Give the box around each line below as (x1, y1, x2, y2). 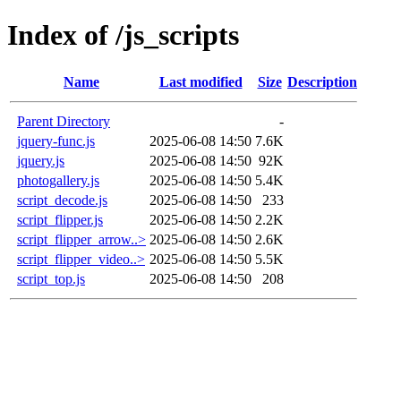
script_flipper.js (17, 211, 103, 227)
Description (287, 73, 357, 90)
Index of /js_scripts (7, 19, 239, 52)
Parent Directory (17, 113, 110, 129)
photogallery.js (17, 172, 99, 188)
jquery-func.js (17, 132, 95, 149)
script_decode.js (17, 192, 107, 208)
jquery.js (17, 152, 64, 168)
